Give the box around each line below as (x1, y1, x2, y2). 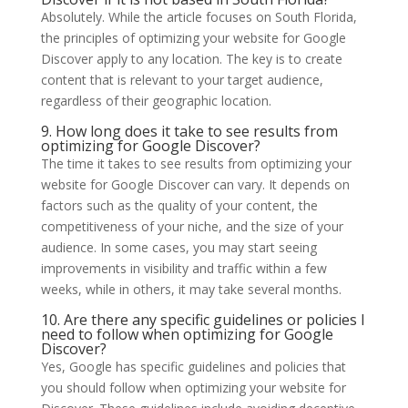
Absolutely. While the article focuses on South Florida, (40, 7, 357, 25)
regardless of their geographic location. (40, 91, 271, 109)
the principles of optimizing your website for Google (40, 28, 346, 46)
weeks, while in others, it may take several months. (40, 280, 342, 298)
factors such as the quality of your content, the (40, 196, 318, 214)
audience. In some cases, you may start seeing (40, 238, 317, 256)
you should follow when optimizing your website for (40, 378, 346, 396)
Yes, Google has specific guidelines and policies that (40, 357, 346, 375)
